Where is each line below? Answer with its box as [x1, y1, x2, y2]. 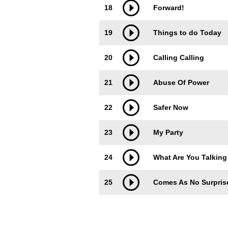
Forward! [153, 4, 184, 12]
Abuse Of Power [153, 78, 209, 87]
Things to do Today [153, 28, 221, 37]
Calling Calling [153, 53, 204, 62]
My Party [153, 128, 183, 136]
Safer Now [153, 103, 188, 111]
